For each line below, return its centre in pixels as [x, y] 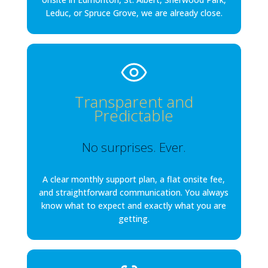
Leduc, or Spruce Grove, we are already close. [134, 13]
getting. [134, 219]
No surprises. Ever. [134, 147]
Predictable [134, 116]
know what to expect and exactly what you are [134, 206]
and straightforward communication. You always [134, 193]
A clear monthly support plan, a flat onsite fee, [134, 179]
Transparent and [134, 102]
